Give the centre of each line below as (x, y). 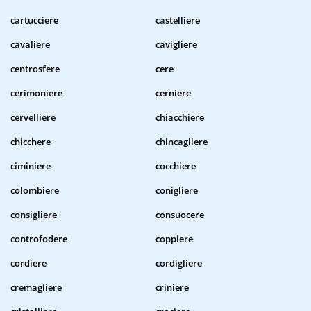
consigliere (34, 215)
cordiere (28, 263)
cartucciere (34, 20)
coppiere (174, 239)
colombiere (35, 191)
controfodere (39, 239)
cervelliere (33, 118)
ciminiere (31, 166)
